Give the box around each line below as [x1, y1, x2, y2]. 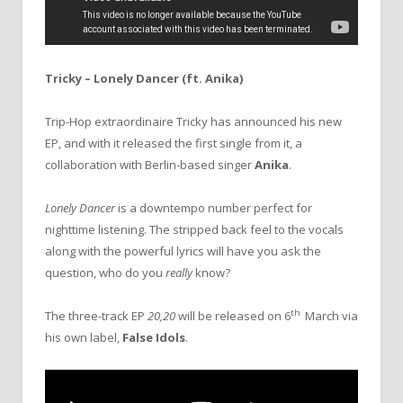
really [166, 264, 193, 281]
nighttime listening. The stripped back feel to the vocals [45, 220, 344, 237]
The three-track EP [45, 308, 148, 325]
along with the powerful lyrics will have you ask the [45, 242, 321, 259]
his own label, [45, 329, 122, 346]
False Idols [122, 329, 185, 346]
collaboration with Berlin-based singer [45, 156, 255, 173]
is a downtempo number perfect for [115, 199, 312, 216]
